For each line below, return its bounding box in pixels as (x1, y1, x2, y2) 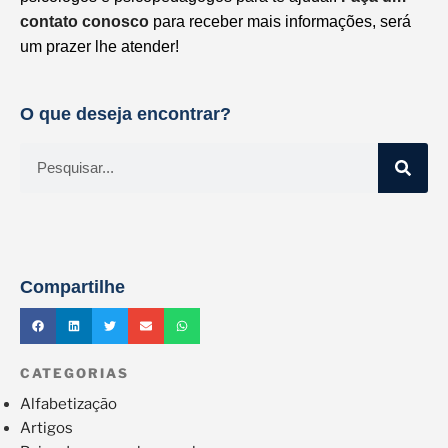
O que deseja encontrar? (20, 103, 231, 124)
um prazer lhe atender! (20, 37, 179, 55)
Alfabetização (20, 394, 117, 413)
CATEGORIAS (20, 365, 129, 382)
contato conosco (20, 12, 149, 30)
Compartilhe (20, 277, 125, 298)
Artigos (20, 418, 73, 437)
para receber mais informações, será (149, 12, 411, 30)
